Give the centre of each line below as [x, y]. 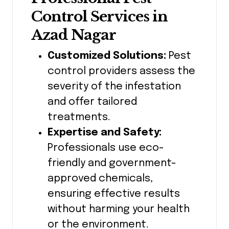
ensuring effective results [114, 194]
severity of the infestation [114, 87]
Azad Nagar [74, 35]
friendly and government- [112, 164]
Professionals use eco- [106, 148]
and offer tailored [92, 102]
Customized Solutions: [107, 56]
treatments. [79, 118]
